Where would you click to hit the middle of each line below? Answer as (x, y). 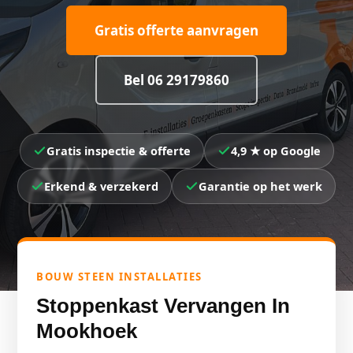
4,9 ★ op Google (275, 150)
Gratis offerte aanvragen (176, 30)
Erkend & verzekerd (101, 186)
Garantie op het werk (260, 186)
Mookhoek (87, 331)
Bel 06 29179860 (176, 80)
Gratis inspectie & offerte (118, 150)
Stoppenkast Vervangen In (163, 306)
